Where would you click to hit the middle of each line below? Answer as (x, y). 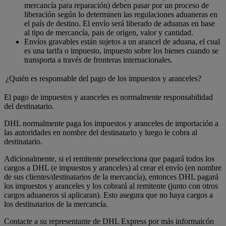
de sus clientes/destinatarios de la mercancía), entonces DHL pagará (111, 177)
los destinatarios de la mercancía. (56, 204)
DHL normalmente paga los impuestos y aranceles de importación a (111, 124)
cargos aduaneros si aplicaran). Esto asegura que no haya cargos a (108, 195)
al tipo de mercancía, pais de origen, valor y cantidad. (109, 33)
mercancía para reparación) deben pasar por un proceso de (117, 6)
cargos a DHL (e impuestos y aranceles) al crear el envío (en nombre (113, 168)
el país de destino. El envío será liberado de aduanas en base (120, 24)
